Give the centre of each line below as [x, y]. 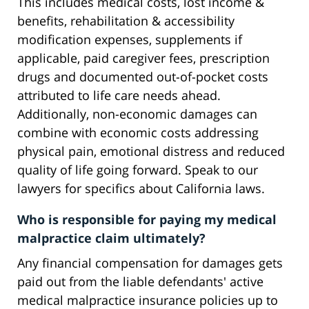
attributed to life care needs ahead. [119, 96]
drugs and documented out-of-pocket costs [143, 77]
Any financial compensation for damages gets [150, 263]
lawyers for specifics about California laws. [141, 189]
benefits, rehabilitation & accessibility [126, 21]
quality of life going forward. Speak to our [138, 170]
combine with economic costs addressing [138, 133]
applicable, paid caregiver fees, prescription [143, 58]
